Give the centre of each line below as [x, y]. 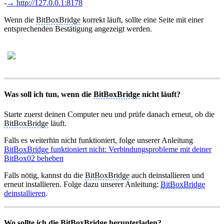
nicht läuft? [160, 94]
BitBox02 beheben [34, 158]
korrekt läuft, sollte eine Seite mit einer [142, 19]
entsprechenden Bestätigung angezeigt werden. [78, 28]
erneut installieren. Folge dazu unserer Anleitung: [82, 184]
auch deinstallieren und [167, 175]
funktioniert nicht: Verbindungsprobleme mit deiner [130, 149]
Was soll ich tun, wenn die [49, 94]
